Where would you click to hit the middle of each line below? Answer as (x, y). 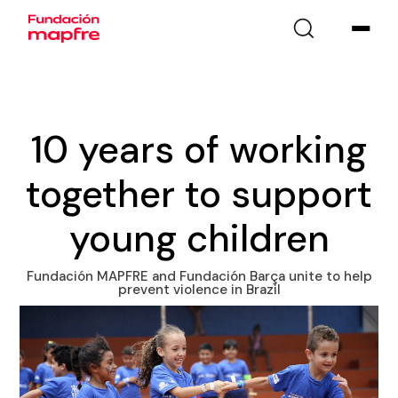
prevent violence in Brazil (199, 290)
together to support (199, 194)
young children (199, 239)
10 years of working (199, 150)
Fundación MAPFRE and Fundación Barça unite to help (199, 276)
